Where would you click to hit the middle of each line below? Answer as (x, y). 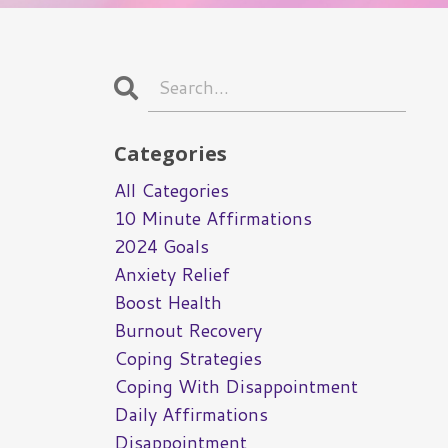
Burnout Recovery (187, 330)
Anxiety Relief (171, 274)
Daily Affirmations (190, 414)
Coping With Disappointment (235, 386)
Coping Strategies (187, 358)
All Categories (171, 190)
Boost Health (167, 302)
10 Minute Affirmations (212, 218)
